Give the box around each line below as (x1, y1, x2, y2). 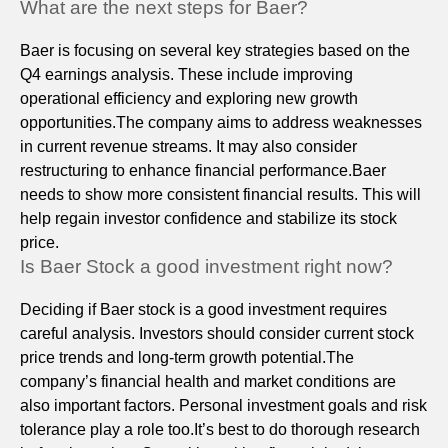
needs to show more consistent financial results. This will (20, 186, 421, 204)
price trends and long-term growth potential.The (20, 349, 354, 367)
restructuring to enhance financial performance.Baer (20, 162, 386, 180)
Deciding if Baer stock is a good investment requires (20, 301, 387, 319)
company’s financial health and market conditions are (20, 373, 396, 391)
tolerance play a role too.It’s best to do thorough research (20, 421, 420, 439)
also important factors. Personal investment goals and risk (20, 397, 427, 415)
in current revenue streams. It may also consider (20, 138, 357, 156)
